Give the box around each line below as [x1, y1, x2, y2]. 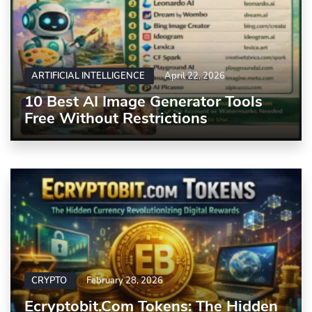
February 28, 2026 [86, 274, 163, 288]
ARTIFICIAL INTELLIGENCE [31, 69, 147, 82]
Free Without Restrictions [24, 107, 212, 129]
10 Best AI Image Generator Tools [24, 91, 263, 112]
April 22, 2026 [164, 69, 225, 82]
